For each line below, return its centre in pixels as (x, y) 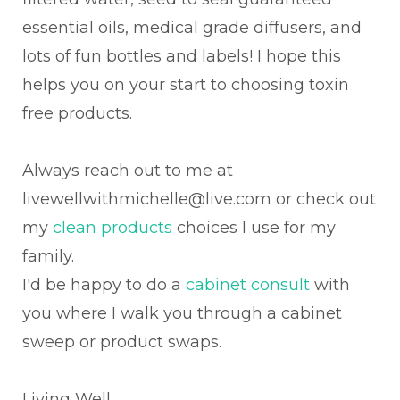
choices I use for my (256, 228)
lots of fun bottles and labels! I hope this (182, 56)
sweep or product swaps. (126, 342)
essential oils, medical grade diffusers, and (192, 28)
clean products (115, 228)
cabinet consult (250, 285)
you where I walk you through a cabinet (182, 313)
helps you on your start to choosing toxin (186, 85)
